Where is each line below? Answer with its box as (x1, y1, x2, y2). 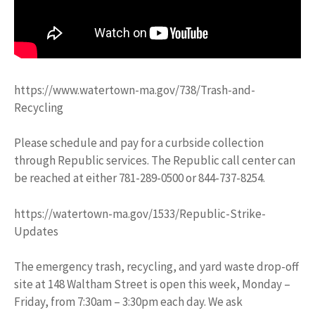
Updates (14, 223, 58, 239)
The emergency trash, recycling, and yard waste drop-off (14, 259, 299, 275)
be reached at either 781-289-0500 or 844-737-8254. (14, 170, 265, 186)
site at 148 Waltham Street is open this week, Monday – (14, 276, 290, 292)
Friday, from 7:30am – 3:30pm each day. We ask (14, 294, 243, 310)
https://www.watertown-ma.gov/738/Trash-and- (14, 82, 255, 98)
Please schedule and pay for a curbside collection (14, 135, 264, 151)
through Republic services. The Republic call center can (14, 153, 295, 169)
